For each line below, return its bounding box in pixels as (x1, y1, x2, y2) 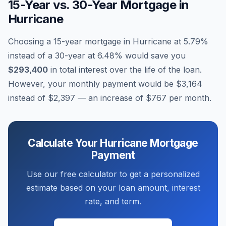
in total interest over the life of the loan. (48, 65, 202, 75)
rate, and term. (85, 196, 141, 206)
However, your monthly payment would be (8, 79, 176, 89)
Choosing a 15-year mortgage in (8, 36, 133, 46)
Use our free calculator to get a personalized (26, 169, 200, 179)
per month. (166, 93, 211, 103)
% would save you (115, 50, 186, 61)
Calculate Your (28, 137, 100, 149)
